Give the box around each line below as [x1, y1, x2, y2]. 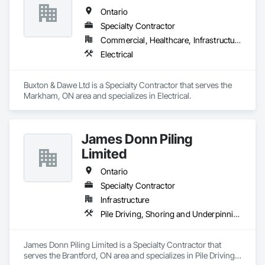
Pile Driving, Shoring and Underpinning [233, 209, 240, 219]
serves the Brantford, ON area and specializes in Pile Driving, [24, 250, 237, 260]
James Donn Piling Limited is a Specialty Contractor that [24, 240, 221, 250]
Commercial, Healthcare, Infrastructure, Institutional [234, 35, 241, 45]
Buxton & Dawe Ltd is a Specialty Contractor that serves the [24, 80, 232, 90]
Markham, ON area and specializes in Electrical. [24, 91, 191, 101]
